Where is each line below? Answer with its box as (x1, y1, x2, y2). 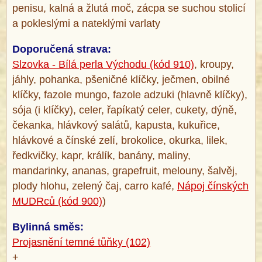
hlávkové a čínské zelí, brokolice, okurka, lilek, (12, 135, 227, 147)
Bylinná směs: (12, 221, 84, 233)
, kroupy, (194, 58, 234, 71)
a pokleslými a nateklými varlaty (12, 18, 160, 30)
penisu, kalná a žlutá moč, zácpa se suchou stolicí (12, 2, 246, 15)
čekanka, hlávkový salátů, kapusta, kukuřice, (12, 119, 220, 132)
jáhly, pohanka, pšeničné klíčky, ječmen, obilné (12, 74, 230, 86)
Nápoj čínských (177, 180, 249, 192)
